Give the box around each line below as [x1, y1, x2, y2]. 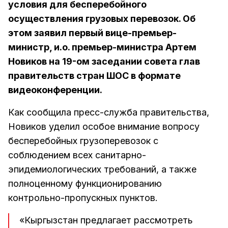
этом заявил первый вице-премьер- [8, 27, 177, 38]
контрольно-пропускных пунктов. [8, 192, 158, 203]
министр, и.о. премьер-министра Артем [8, 41, 196, 52]
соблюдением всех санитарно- [8, 149, 146, 160]
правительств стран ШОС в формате [8, 70, 181, 81]
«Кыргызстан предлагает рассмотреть [19, 214, 193, 225]
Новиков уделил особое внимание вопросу [8, 121, 199, 132]
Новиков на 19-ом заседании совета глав [8, 55, 200, 67]
